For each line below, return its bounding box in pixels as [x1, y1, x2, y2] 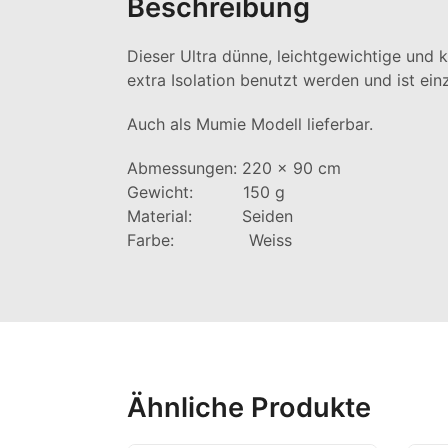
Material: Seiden [127, 205, 293, 226]
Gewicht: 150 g [127, 181, 285, 202]
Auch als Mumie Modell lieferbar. [127, 113, 373, 134]
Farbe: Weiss [127, 229, 292, 250]
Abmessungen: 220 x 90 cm [127, 157, 341, 178]
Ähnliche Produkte [127, 390, 371, 424]
